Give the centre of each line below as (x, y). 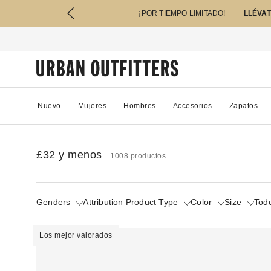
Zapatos (243, 106)
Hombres (140, 106)
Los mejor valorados (76, 235)
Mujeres (92, 106)
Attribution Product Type (131, 202)
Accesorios (192, 106)
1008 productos (138, 156)
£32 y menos (69, 155)
